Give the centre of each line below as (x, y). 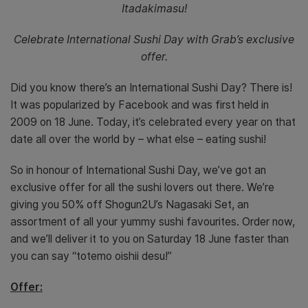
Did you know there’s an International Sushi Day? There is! (151, 88)
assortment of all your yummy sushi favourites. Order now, (153, 222)
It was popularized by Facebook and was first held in (140, 105)
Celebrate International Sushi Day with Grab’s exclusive (154, 40)
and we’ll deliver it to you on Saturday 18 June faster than (150, 239)
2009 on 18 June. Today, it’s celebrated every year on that (153, 122)
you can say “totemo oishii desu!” (91, 256)
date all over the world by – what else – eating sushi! (138, 140)
